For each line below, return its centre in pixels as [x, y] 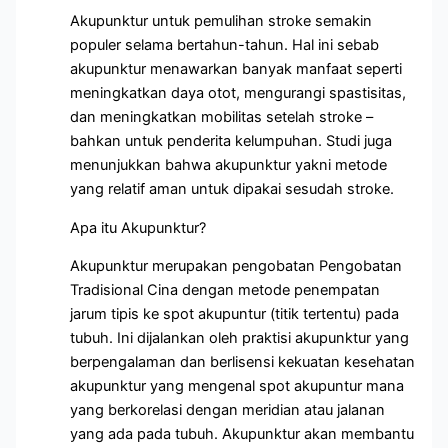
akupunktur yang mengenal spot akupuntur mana [237, 386]
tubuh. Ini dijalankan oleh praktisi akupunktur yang [240, 338]
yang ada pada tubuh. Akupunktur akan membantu [242, 434]
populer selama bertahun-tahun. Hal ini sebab [225, 45]
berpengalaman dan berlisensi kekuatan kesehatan [243, 362]
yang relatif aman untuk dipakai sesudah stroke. [232, 189]
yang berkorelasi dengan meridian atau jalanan [228, 410]
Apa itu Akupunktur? [138, 227]
